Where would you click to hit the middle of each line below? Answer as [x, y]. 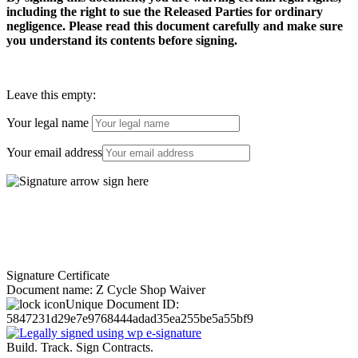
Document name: [51, 289]
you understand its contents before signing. [122, 40]
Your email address [54, 152]
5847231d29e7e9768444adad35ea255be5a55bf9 [130, 318]
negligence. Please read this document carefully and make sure [175, 26]
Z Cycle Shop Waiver [151, 289]
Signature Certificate [58, 275]
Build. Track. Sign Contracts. [80, 347]
